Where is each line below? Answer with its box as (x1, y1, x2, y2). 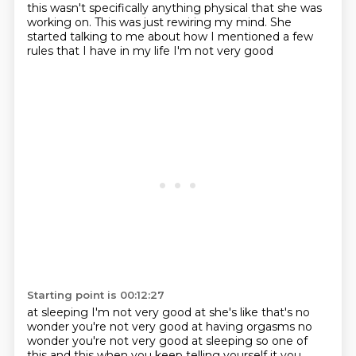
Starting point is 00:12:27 (26, 288, 164, 301)
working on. (26, 15, 95, 29)
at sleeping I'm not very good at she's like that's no (26, 305, 310, 319)
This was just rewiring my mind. (94, 15, 270, 29)
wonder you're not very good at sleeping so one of (26, 334, 308, 348)
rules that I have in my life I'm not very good (26, 44, 273, 58)
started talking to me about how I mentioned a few (26, 29, 313, 44)
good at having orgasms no (158, 319, 312, 334)
